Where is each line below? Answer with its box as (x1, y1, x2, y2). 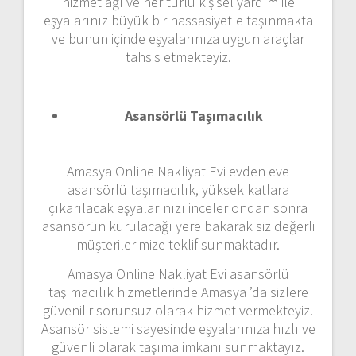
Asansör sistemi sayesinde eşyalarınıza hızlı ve (41, 319, 315, 338)
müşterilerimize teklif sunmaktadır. (76, 234, 280, 253)
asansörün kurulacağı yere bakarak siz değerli (41, 216, 315, 235)
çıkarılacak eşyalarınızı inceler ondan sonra (48, 198, 308, 217)
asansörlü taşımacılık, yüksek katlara (67, 180, 289, 199)
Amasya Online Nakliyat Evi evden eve (67, 161, 289, 180)
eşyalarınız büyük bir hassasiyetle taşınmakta (43, 10, 313, 29)
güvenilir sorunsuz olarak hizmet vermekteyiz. (43, 300, 313, 319)
